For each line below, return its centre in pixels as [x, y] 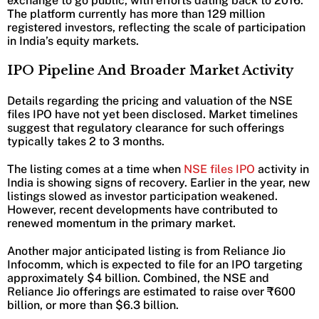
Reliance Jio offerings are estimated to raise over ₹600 [151, 292]
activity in [282, 169]
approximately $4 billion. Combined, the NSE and [138, 278]
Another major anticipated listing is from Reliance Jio [146, 251]
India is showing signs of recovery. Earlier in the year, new [159, 183]
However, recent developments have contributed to [142, 210]
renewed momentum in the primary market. [121, 224]
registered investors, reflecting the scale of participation [156, 28]
